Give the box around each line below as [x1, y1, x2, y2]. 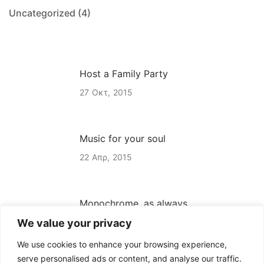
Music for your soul [80, 133, 166, 145]
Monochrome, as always [80, 197, 187, 210]
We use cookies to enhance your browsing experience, [17, 239, 227, 249]
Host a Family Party [80, 68, 168, 80]
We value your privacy [17, 216, 132, 229]
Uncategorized [9, 7, 75, 19]
